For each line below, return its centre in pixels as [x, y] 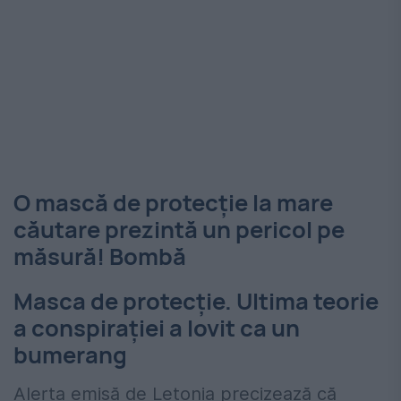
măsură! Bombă [100, 257]
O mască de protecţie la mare [173, 203]
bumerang [70, 355]
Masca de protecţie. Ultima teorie [196, 302]
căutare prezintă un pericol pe [179, 230]
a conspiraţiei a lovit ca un [157, 328]
